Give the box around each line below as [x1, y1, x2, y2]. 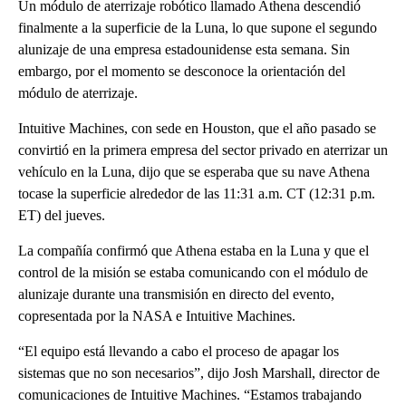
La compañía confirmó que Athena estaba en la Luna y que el [18, 243, 369, 258]
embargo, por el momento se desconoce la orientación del [18, 63, 345, 79]
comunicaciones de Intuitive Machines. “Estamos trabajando [18, 387, 362, 402]
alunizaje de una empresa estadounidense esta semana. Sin [18, 42, 350, 57]
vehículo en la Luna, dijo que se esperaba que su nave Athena [18, 164, 370, 179]
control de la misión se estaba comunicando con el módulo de [18, 265, 368, 280]
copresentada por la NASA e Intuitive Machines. [18, 308, 295, 324]
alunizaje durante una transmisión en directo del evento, [18, 286, 334, 302]
